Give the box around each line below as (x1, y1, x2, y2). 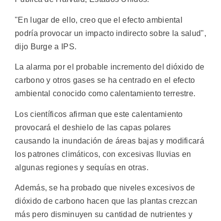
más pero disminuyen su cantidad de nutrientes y (15, 210, 193, 219)
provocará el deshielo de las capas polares (15, 123, 171, 132)
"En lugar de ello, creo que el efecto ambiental (15, 15, 183, 24)
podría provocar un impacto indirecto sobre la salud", (15, 29, 206, 37)
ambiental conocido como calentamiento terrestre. (15, 89, 196, 98)
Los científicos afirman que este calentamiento (15, 110, 183, 118)
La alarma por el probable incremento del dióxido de (15, 63, 205, 72)
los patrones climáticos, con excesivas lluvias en (15, 149, 191, 158)
